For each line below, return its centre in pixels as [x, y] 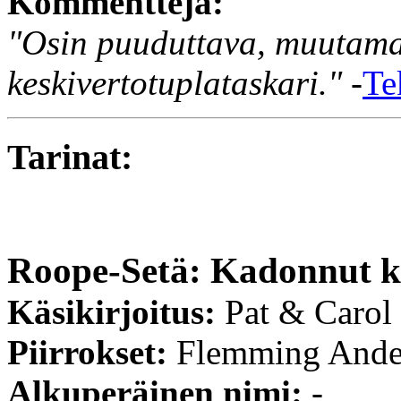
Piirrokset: [92, 352]
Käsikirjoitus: [116, 311]
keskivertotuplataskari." [175, 83]
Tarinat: [70, 157]
